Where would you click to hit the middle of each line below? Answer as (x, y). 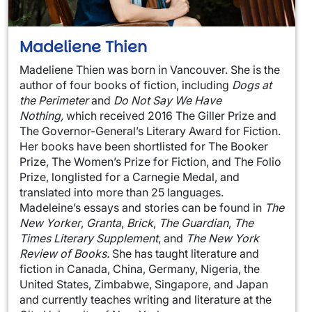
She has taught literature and (186, 253)
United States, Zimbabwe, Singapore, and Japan (144, 284)
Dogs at (252, 85)
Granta (104, 223)
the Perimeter (55, 100)
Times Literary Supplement (89, 238)
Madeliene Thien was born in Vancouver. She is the (150, 69)
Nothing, (43, 115)
